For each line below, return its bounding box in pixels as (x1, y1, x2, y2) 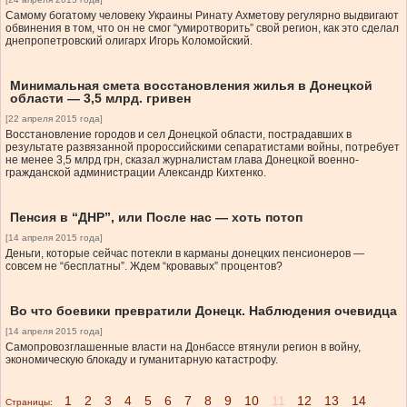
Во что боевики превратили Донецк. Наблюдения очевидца (10, 303, 397, 319)
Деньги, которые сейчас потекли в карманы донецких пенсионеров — (5, 247, 364, 261)
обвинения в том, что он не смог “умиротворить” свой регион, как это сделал (5, 22, 399, 35)
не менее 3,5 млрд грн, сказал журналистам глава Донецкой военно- (5, 154, 359, 167)
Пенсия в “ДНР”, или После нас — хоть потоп (10, 210, 303, 225)
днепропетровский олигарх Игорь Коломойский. (5, 35, 253, 48)
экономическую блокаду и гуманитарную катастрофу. (5, 353, 278, 367)
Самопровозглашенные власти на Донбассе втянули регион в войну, (5, 341, 361, 354)
